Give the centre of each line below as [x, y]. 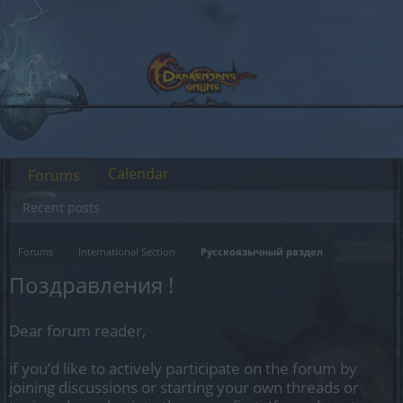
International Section [127, 251]
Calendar [139, 174]
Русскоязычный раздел [262, 251]
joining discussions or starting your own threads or [184, 387]
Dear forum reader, [77, 331]
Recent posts [61, 207]
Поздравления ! [91, 285]
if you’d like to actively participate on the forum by [183, 368]
